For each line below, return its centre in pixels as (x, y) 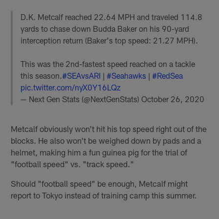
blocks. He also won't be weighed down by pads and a (106, 140)
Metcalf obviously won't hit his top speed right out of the (109, 128)
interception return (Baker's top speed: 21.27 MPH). (109, 40)
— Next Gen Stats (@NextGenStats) (81, 99)
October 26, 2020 (173, 99)
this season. (42, 75)
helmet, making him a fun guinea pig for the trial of (99, 152)
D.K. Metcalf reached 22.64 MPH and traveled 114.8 (112, 17)
